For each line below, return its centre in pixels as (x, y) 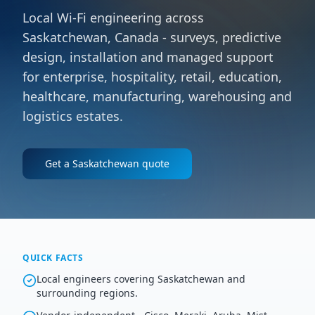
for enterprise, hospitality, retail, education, (152, 77)
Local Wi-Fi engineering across (113, 18)
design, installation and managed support (148, 57)
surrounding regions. (87, 293)
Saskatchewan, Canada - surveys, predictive (152, 37)
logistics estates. (73, 116)
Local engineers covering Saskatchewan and (141, 279)
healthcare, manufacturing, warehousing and (157, 96)
